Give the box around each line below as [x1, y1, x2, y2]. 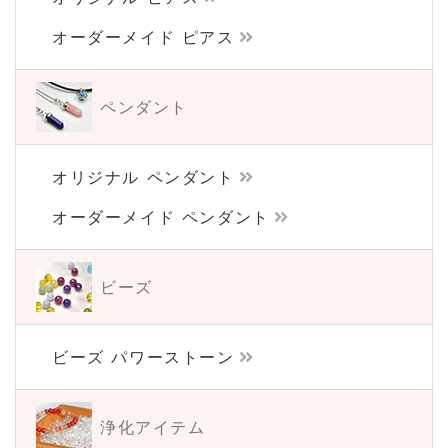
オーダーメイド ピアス [52, 26, 235, 47]
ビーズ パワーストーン [52, 346, 235, 367]
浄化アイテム [100, 416, 206, 437]
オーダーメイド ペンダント [52, 206, 270, 227]
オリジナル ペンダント [52, 166, 235, 187]
